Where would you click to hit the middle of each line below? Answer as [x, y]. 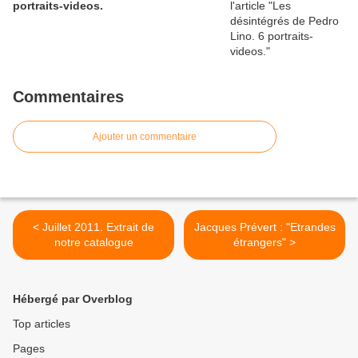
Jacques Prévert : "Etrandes [265, 227]
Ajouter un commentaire [145, 137]
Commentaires [68, 97]
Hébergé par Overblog [73, 299]
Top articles [42, 324]
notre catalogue [93, 242]
